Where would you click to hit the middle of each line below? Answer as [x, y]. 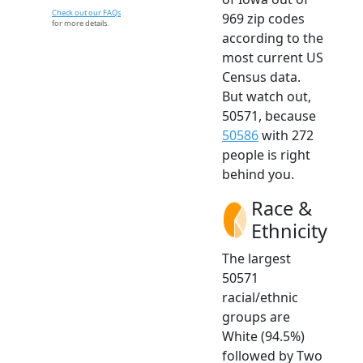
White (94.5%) [263, 336]
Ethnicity [289, 231]
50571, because [269, 115]
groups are [256, 316]
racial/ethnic [260, 297]
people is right [266, 154]
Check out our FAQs [86, 12]
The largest [256, 258]
